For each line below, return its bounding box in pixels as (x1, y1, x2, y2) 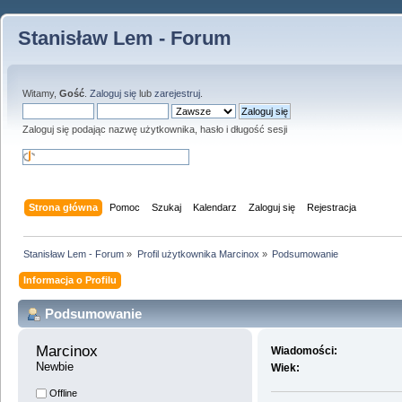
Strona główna (29, 201, 99, 213)
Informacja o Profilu (23, 274, 118, 285)
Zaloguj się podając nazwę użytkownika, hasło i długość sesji (22, 124, 287, 135)
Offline (47, 388, 77, 399)
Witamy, (22, 88, 59, 99)
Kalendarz (193, 201, 238, 213)
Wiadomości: (271, 345, 338, 358)
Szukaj (152, 201, 182, 213)
